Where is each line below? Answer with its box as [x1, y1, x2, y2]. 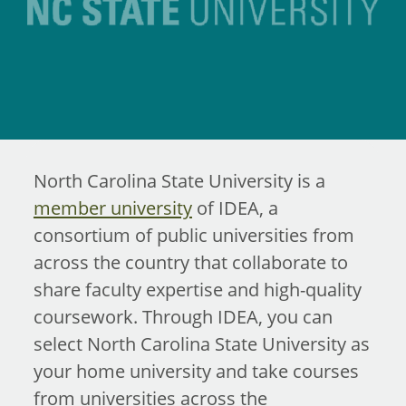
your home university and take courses [33, 359, 359, 382]
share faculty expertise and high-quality [33, 277, 362, 301]
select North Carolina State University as [33, 332, 370, 355]
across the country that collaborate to [33, 250, 348, 274]
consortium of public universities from [33, 223, 354, 246]
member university [33, 196, 192, 219]
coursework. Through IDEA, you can [33, 304, 333, 328]
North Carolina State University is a [33, 169, 325, 192]
